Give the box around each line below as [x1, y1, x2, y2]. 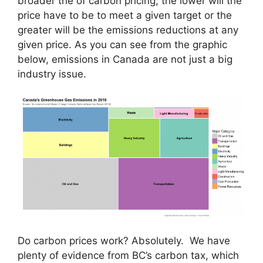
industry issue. [18, 68, 86, 80]
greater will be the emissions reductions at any [18, 24, 238, 36]
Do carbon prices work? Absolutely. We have [18, 234, 230, 247]
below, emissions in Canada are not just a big [18, 53, 232, 65]
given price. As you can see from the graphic [18, 39, 227, 50]
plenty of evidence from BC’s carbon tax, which [18, 249, 239, 261]
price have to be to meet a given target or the [18, 9, 232, 21]
